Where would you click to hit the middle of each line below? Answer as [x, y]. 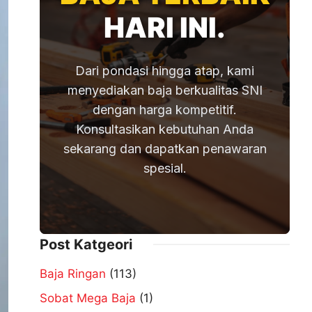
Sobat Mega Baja [88, 298]
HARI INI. [165, 28]
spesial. [165, 168]
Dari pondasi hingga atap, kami [165, 71]
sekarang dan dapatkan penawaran [165, 149]
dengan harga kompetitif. [165, 110]
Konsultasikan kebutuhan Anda [165, 129]
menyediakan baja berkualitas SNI [165, 90]
